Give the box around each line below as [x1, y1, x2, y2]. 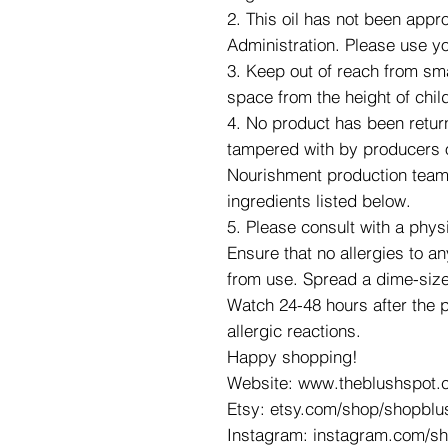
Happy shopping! [227, 346, 358, 367]
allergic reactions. [227, 320, 361, 341]
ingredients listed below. [227, 190, 411, 211]
